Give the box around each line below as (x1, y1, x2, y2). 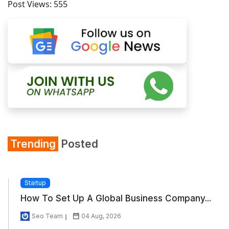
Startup (24, 178, 46, 187)
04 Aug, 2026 (81, 212, 121, 220)
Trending (10, 137, 56, 150)
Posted (58, 137, 98, 150)
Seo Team (32, 212, 63, 220)
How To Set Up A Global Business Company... (20, 193, 211, 203)
